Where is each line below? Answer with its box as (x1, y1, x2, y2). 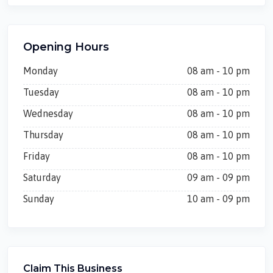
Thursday (23, 129, 63, 140)
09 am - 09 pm (187, 172, 250, 183)
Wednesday (23, 108, 73, 119)
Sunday (23, 193, 54, 204)
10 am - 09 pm (187, 193, 250, 204)
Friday (23, 151, 50, 161)
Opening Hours (23, 40, 109, 54)
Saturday (23, 172, 61, 183)
